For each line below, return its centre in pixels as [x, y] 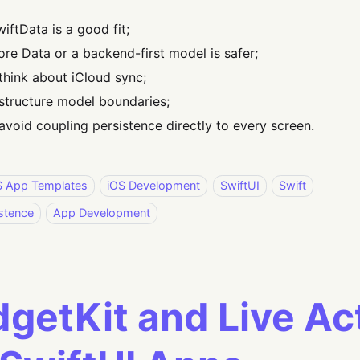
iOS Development [154, 186]
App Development [102, 213]
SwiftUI [239, 186]
